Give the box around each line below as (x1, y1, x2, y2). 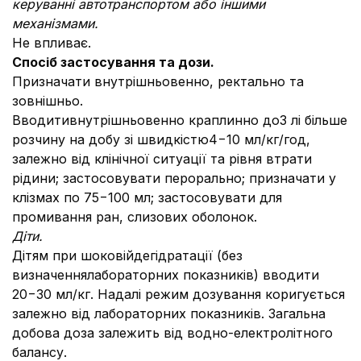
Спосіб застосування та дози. (12, 54, 214, 70)
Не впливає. (12, 35, 91, 51)
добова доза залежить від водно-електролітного (12, 325, 333, 341)
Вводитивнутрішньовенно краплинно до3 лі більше (12, 112, 347, 128)
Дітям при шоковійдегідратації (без (12, 247, 243, 263)
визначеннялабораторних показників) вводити (12, 267, 319, 283)
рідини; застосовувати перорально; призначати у (12, 170, 336, 186)
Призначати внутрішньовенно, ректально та (12, 73, 304, 89)
